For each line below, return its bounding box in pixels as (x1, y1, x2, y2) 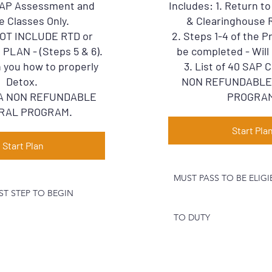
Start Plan (2, 140, 44, 151)
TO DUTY (174, 212, 210, 223)
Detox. (6, 75, 38, 88)
